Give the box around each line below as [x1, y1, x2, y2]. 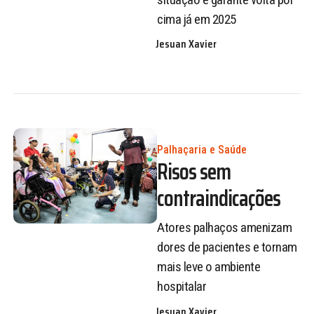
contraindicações [157, 180, 280, 216]
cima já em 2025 [157, 11, 236, 27]
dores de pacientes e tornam [157, 239, 297, 256]
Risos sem [157, 153, 231, 189]
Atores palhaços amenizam [157, 219, 292, 236]
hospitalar [157, 278, 206, 295]
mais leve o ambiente [157, 259, 260, 275]
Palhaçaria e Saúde [157, 142, 247, 156]
